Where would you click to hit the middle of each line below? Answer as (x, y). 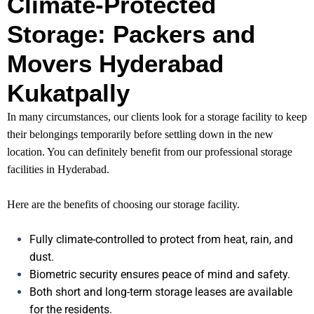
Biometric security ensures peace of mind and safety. (160, 275)
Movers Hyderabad (115, 64)
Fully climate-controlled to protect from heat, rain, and (161, 240)
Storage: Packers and (131, 34)
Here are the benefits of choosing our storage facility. (123, 205)
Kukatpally (68, 93)
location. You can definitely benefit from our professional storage (150, 152)
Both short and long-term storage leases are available (161, 292)
